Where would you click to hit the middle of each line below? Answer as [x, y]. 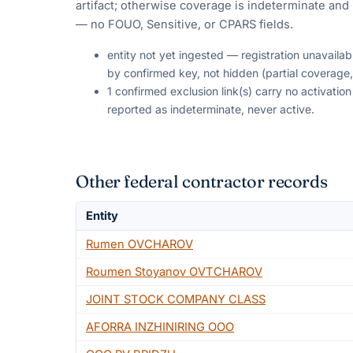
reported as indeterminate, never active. [211, 109]
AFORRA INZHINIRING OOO [160, 327]
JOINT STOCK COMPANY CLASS [176, 299]
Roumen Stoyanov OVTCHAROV [174, 271]
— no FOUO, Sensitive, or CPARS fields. [184, 25]
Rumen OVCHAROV [139, 244]
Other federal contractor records [202, 181]
